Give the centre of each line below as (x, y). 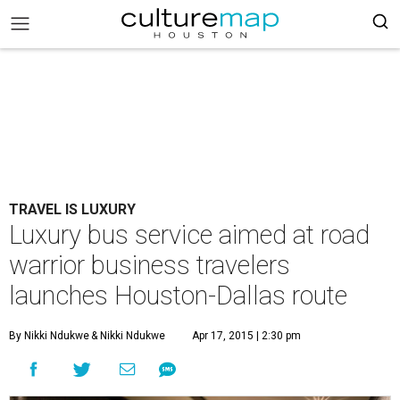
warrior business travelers (150, 265)
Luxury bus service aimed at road (189, 235)
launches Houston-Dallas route (178, 296)
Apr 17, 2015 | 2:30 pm (246, 336)
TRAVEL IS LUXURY (72, 209)
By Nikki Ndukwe (49, 336)
